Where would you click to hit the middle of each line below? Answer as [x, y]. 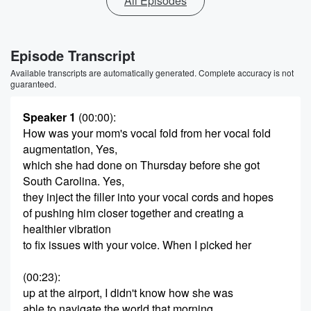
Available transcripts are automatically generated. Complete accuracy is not [152, 73]
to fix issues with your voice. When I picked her [137, 245]
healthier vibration [67, 229]
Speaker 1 [49, 117]
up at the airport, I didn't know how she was [128, 293]
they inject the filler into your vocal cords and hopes [148, 197]
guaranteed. [33, 84]
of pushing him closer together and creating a [133, 213]
